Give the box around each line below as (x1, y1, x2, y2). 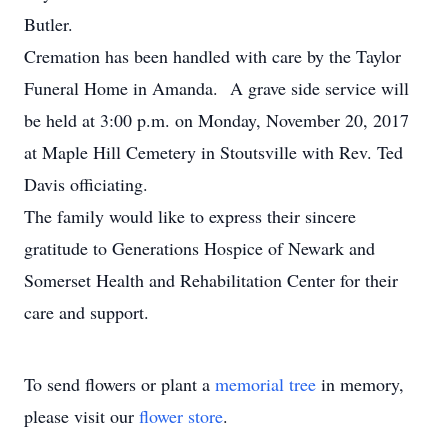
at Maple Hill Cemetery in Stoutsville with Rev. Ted (24, 140, 403, 164)
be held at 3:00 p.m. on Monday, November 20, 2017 (24, 108, 409, 132)
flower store (139, 404, 223, 428)
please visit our (24, 404, 139, 428)
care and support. (24, 300, 149, 324)
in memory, (316, 372, 404, 396)
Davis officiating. (24, 172, 148, 196)
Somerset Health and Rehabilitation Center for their (24, 268, 398, 292)
